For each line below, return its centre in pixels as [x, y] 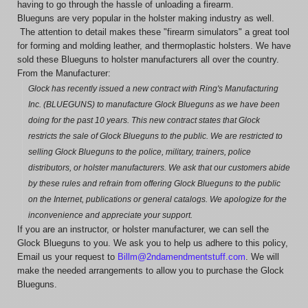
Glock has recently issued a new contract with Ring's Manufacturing [154, 89]
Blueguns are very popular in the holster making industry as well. [146, 18]
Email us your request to [67, 257]
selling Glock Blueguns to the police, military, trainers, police [140, 152]
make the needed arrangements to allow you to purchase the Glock [151, 271]
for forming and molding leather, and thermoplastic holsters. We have [154, 46]
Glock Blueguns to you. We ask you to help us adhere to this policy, [153, 243]
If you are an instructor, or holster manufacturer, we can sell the [143, 229]
